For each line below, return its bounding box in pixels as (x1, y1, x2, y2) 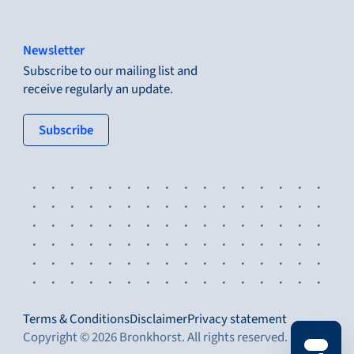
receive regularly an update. (22, 80, 173, 100)
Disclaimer (129, 309, 187, 329)
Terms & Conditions (22, 309, 130, 329)
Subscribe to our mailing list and (22, 62, 198, 81)
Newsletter (22, 41, 85, 61)
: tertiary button (92, 119, 181, 139)
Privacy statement (186, 309, 287, 329)
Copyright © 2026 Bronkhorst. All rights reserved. (22, 327, 288, 347)
